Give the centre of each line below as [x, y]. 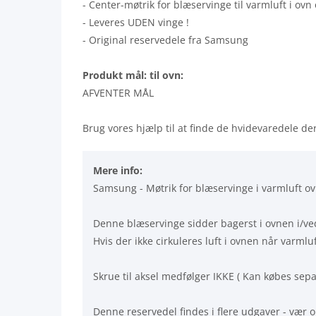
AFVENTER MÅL [118, 92]
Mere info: [118, 170]
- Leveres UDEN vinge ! [136, 22]
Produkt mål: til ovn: [133, 75]
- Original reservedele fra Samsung [165, 39]
